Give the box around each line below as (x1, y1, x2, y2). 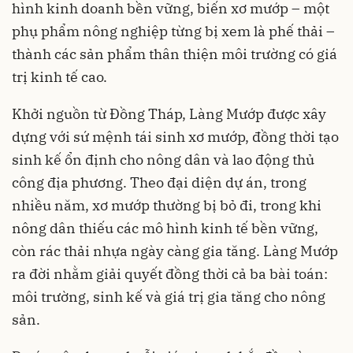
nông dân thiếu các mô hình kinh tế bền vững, (12, 218, 318, 237)
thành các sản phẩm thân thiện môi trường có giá (12, 44, 337, 63)
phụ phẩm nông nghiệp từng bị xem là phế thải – (12, 21, 335, 40)
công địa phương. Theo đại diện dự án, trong (12, 173, 307, 191)
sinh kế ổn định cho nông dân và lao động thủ (12, 150, 314, 169)
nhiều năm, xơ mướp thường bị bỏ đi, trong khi (12, 195, 321, 214)
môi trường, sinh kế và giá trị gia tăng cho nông (12, 287, 325, 306)
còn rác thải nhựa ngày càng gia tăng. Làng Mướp (12, 241, 338, 260)
